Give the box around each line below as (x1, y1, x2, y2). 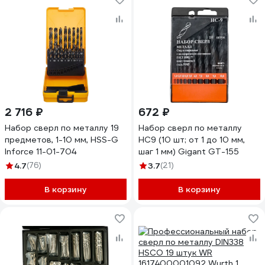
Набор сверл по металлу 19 (5, 122, 119, 133)
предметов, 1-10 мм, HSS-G (5, 134, 118, 145)
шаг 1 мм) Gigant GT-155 (138, 146, 239, 157)
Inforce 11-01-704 (5, 146, 76, 157)
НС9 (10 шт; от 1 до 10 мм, (138, 134, 245, 145)
